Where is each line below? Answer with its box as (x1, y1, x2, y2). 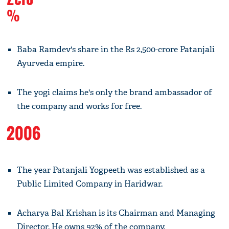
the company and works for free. (17, 100, 142, 111)
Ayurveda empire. (17, 57, 85, 68)
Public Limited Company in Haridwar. (17, 178, 163, 189)
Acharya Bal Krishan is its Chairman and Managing (17, 207, 216, 218)
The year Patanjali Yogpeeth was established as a (17, 164, 205, 175)
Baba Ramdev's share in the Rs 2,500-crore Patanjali (17, 43, 215, 55)
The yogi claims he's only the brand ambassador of (17, 86, 213, 98)
